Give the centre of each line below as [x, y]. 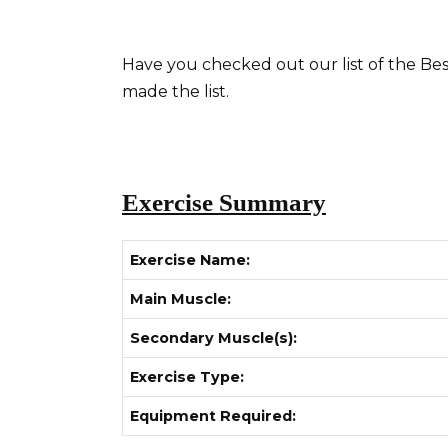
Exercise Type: [187, 377]
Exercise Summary [224, 202]
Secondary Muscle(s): [214, 338]
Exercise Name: [190, 260]
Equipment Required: [213, 416]
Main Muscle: [181, 299]
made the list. [177, 92]
